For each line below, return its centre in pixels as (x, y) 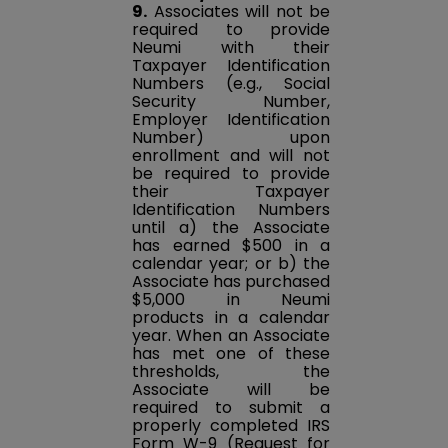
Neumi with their (231, 48)
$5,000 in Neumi (231, 300)
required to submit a (231, 408)
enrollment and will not (231, 156)
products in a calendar (231, 318)
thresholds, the (231, 372)
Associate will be (231, 390)
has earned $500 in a (231, 246)
